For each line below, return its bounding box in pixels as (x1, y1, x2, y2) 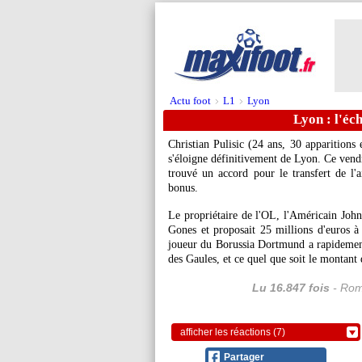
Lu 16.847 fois (251, 281, 330, 294)
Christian (168, 138, 214, 150)
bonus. (168, 182, 198, 194)
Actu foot (170, 95, 211, 107)
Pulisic (213, 138, 245, 150)
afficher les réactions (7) (180, 326, 285, 338)
